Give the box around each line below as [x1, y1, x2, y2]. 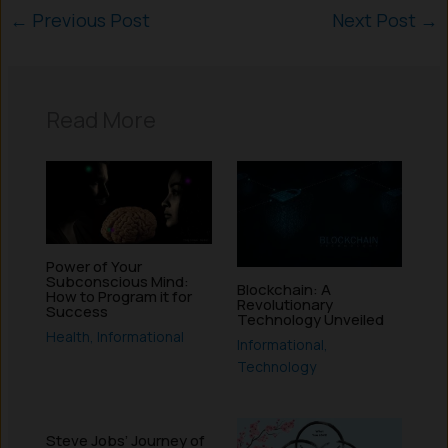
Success [45, 300, 108, 322]
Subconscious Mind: [45, 270, 189, 292]
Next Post [331, 7, 420, 32]
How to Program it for [45, 285, 192, 307]
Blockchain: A [236, 278, 331, 300]
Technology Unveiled [236, 308, 384, 330]
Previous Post [28, 7, 151, 32]
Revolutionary [236, 293, 333, 315]
